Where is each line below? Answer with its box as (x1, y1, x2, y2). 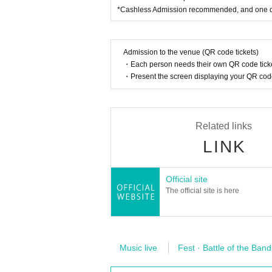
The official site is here (166, 186, 239, 195)
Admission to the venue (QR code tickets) (123, 48, 259, 57)
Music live (120, 243, 157, 253)
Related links (195, 121, 252, 132)
